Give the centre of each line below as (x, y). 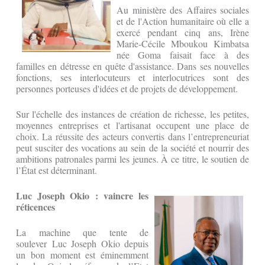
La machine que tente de (82, 232)
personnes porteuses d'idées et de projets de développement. (127, 89)
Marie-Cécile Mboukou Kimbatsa (183, 44)
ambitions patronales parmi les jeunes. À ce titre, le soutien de (132, 159)
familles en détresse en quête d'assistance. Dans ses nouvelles (132, 66)
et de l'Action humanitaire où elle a (183, 21)
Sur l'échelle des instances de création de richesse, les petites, (132, 114)
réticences (35, 207)
